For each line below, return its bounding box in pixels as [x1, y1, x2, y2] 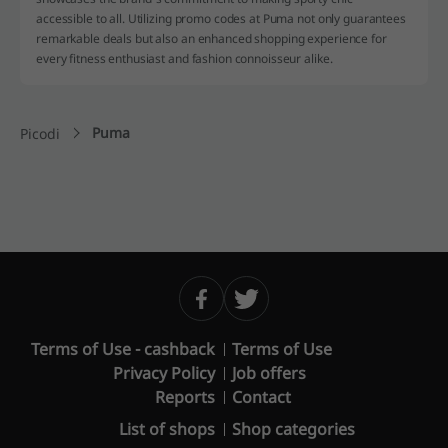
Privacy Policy [113, 362, 215, 384]
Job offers [232, 362, 306, 384]
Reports [155, 386, 215, 408]
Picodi [20, 123, 60, 143]
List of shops [119, 418, 215, 440]
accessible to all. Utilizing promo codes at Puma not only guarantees [36, 9, 406, 27]
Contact [232, 386, 291, 408]
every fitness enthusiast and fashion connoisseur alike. [36, 49, 333, 67]
